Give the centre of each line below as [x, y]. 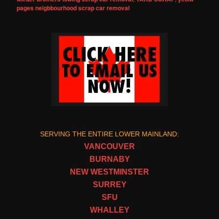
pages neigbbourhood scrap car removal [73, 8]
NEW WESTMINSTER [109, 172]
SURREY [109, 184]
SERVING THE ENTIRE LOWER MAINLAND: [109, 134]
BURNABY [109, 159]
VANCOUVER [109, 146]
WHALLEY [109, 210]
